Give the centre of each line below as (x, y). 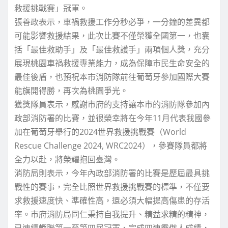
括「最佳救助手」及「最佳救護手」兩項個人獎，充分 (112, 50)
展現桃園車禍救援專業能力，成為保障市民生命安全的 (112, 63)
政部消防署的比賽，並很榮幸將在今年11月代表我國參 (112, 118)
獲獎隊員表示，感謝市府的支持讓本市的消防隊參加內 (112, 105)
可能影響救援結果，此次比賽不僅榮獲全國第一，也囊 (112, 36)
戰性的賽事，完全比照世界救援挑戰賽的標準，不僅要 (112, 187)
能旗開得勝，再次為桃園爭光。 (71, 91)
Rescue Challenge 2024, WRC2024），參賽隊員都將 (111, 146)
